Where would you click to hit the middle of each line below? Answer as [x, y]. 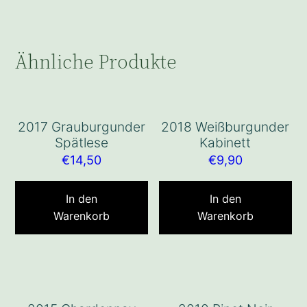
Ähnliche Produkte [96, 62]
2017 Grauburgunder [82, 127]
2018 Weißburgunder [225, 127]
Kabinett [225, 143]
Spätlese [82, 143]
